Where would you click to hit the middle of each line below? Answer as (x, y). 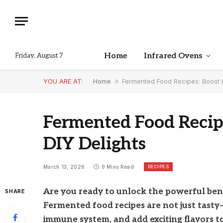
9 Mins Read (117, 167)
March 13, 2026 (64, 167)
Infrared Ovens (173, 56)
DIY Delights (95, 144)
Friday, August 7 (39, 56)
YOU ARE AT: (63, 81)
